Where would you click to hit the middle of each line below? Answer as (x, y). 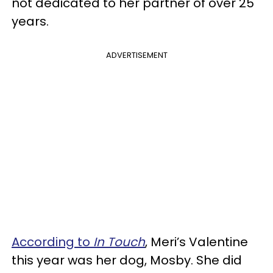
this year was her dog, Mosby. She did (127, 260)
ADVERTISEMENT (136, 55)
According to (52, 242)
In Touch (119, 242)
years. (30, 21)
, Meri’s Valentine (197, 242)
